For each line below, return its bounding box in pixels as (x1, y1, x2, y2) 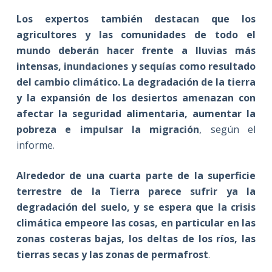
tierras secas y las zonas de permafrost (16, 247, 208, 261)
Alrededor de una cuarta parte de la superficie (16, 168, 256, 182)
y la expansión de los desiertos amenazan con (16, 90, 256, 104)
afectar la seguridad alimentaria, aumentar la (16, 106, 256, 120)
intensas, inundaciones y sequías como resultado (16, 59, 256, 73)
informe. (16, 138, 55, 152)
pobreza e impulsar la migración (16, 122, 200, 136)
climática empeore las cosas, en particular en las (16, 216, 256, 229)
